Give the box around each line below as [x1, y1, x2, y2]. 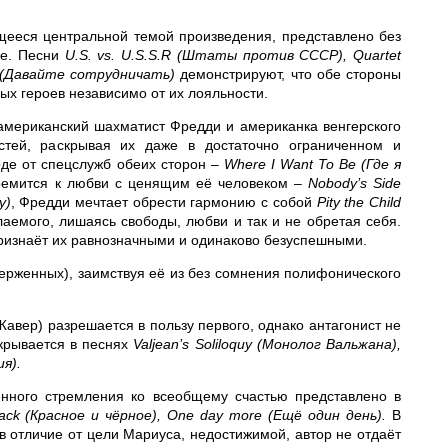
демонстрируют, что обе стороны [180, 66, 402, 82]
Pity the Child [316, 194, 402, 210]
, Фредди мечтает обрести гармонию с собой [10, 194, 317, 210]
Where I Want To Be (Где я [223, 156, 402, 172]
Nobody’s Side [307, 175, 402, 191]
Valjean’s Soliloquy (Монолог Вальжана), [133, 336, 402, 352]
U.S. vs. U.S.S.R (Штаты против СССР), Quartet [64, 47, 402, 63]
